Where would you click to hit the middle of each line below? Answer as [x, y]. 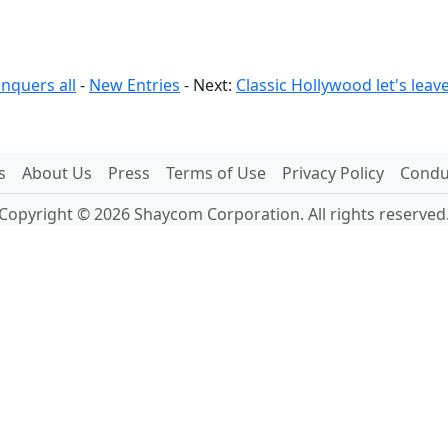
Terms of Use [215, 173]
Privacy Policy [332, 173]
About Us [56, 173]
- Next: [210, 85]
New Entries [134, 85]
